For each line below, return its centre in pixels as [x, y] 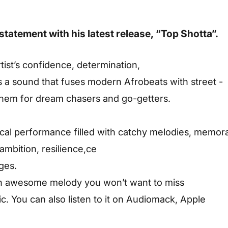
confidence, [50, 64]
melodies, [172, 132]
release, [136, 34]
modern [106, 81]
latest [102, 34]
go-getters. [146, 98]
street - [207, 81]
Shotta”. [199, 34]
